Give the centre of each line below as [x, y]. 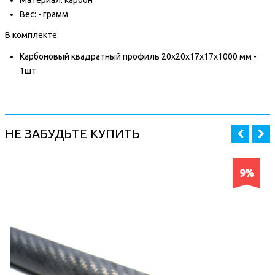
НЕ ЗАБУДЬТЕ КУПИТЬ [72, 134]
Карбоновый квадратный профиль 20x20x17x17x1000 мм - [138, 56]
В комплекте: [32, 35]
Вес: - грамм [44, 14]
